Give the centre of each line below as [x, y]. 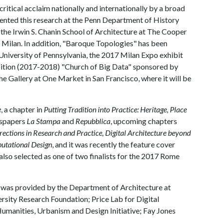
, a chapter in [22, 109]
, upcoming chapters [144, 121]
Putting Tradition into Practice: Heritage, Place [115, 109]
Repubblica [93, 121]
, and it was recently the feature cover [114, 144]
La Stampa [44, 121]
